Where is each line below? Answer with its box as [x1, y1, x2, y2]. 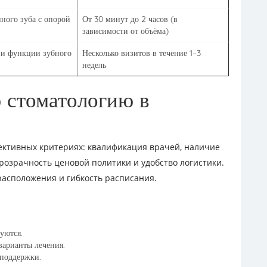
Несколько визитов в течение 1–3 [82, 48, 201, 58]
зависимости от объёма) [82, 26, 169, 36]
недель [82, 60, 106, 70]
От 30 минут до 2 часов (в [82, 14, 178, 24]
